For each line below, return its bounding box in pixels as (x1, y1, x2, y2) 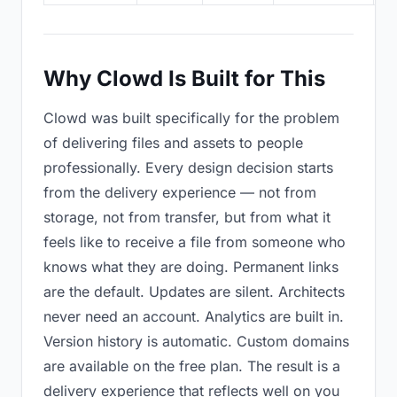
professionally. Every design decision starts (43, 159, 333, 176)
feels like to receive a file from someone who (43, 233, 346, 251)
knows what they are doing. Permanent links (43, 258, 339, 276)
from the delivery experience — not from (43, 183, 316, 201)
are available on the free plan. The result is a (43, 357, 340, 375)
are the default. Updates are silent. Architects (43, 283, 345, 300)
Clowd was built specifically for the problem (43, 109, 339, 127)
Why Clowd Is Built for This (43, 66, 325, 91)
